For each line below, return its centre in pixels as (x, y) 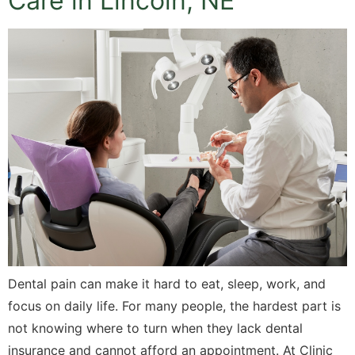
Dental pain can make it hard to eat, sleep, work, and (167, 284)
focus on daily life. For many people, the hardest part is (174, 306)
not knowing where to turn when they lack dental (155, 328)
